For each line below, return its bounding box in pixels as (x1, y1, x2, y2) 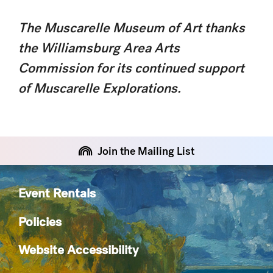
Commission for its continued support (18, 59, 244, 77)
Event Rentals (18, 185, 96, 201)
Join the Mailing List (97, 144, 194, 158)
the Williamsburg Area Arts (18, 39, 180, 57)
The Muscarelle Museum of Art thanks (18, 19, 245, 37)
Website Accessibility (18, 241, 138, 258)
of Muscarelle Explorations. (18, 79, 184, 97)
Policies (18, 213, 62, 230)
